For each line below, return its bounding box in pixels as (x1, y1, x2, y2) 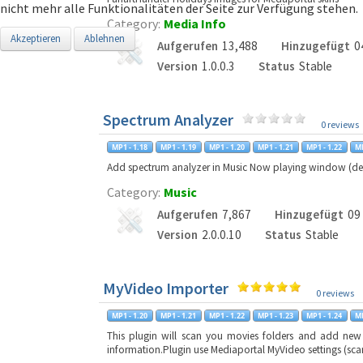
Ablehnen (84, 31, 125, 45)
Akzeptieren (11, 31, 61, 45)
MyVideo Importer (103, 278, 228, 298)
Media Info (164, 15, 226, 32)
